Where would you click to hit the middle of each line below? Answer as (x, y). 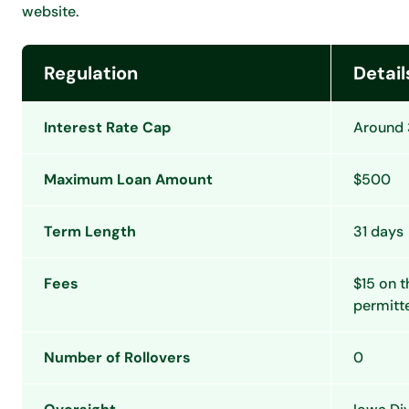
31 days (378, 231)
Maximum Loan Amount (128, 179)
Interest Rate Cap (107, 127)
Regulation (91, 73)
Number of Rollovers (117, 357)
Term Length (90, 231)
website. (50, 11)
